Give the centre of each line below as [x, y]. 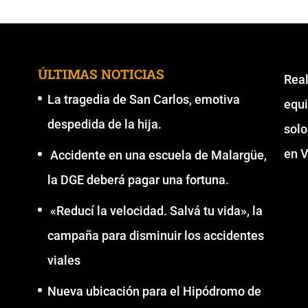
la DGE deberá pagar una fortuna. [138, 180]
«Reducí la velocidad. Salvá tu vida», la [155, 211]
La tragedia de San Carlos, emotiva [143, 100]
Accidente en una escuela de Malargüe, [157, 155]
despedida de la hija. [104, 124]
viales [64, 261]
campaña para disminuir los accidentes [155, 236]
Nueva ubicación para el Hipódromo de [154, 291]
